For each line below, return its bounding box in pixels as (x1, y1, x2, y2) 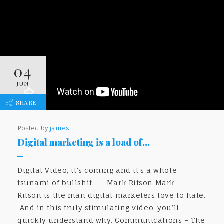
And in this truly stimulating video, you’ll (17, 203, 179, 212)
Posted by (17, 124, 50, 132)
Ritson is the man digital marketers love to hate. (17, 191, 206, 200)
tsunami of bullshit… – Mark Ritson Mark (17, 178, 175, 187)
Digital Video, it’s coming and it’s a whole (17, 166, 177, 175)
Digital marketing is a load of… (17, 136, 150, 149)
